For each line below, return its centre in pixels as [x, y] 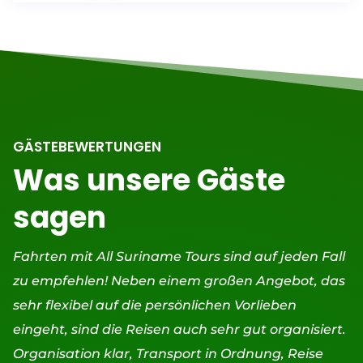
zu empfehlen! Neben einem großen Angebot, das [179, 281]
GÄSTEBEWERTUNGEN [87, 147]
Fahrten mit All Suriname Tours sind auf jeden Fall [179, 257]
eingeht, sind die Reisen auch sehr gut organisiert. [179, 330]
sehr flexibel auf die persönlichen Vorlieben [154, 305]
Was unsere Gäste [149, 181]
